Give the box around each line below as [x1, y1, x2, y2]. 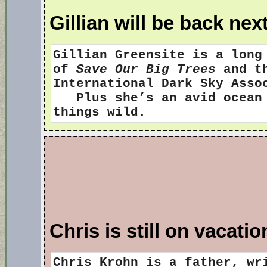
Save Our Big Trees [76, 61, 216, 76]
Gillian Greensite [53, 47, 193, 62]
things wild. [53, 104, 146, 119]
